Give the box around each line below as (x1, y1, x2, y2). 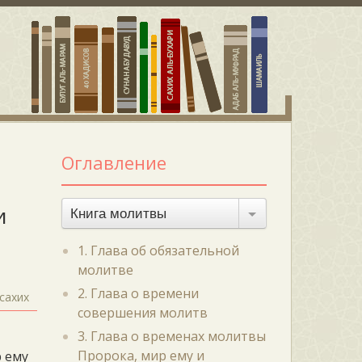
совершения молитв (77, 304, 208, 322)
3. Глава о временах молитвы (77, 327, 266, 345)
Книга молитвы (69, 206, 166, 221)
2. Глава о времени (77, 284, 199, 302)
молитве (77, 261, 133, 279)
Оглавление (61, 150, 166, 175)
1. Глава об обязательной (77, 242, 239, 259)
